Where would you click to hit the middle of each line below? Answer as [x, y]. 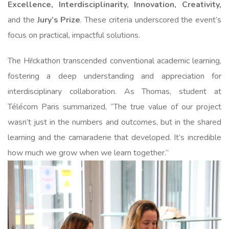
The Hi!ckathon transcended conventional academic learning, [114, 61]
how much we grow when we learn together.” [88, 153]
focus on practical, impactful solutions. [74, 36]
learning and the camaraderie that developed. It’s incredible [114, 138]
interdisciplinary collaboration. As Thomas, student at [114, 92]
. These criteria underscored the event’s [151, 20]
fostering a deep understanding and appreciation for [114, 76]
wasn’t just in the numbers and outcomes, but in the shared [114, 122]
